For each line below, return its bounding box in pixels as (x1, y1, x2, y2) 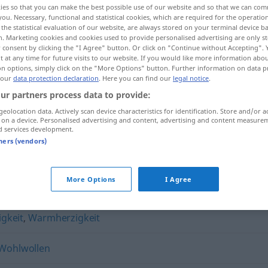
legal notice (173, 74, 209, 83)
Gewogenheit (90, 126, 153, 139)
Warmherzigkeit (28, 211, 100, 224)
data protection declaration (13, 74, 99, 83)
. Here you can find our (99, 74, 173, 83)
